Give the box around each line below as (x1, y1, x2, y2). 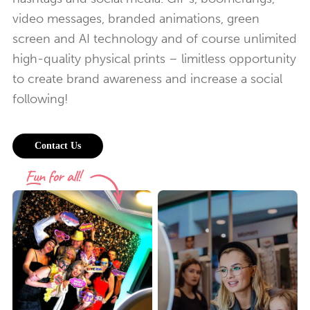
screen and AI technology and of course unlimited (12, 30, 297, 46)
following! (12, 91, 69, 107)
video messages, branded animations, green (12, 10, 259, 26)
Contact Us (35, 140, 81, 151)
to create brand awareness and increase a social (12, 71, 282, 86)
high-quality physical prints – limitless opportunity (12, 51, 296, 66)
